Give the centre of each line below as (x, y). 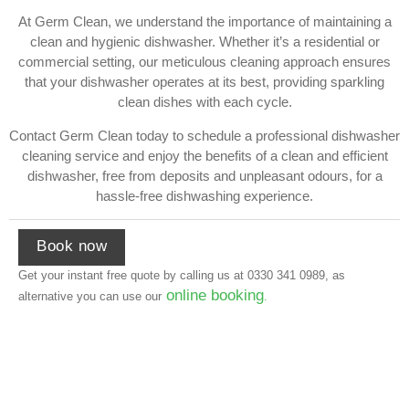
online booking (213, 296)
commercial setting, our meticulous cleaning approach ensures (204, 62)
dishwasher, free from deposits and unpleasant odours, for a (204, 175)
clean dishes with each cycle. (204, 102)
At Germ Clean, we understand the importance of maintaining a (204, 22)
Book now (72, 246)
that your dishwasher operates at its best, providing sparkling (204, 82)
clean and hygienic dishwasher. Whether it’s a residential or (204, 42)
